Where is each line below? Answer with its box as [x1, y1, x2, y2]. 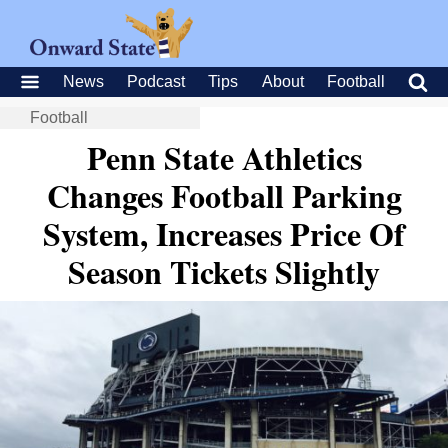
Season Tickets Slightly [68, 248, 380, 295]
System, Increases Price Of [43, 210, 405, 257]
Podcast [127, 73, 186, 90]
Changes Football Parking [46, 172, 402, 219]
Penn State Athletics [86, 134, 362, 181]
